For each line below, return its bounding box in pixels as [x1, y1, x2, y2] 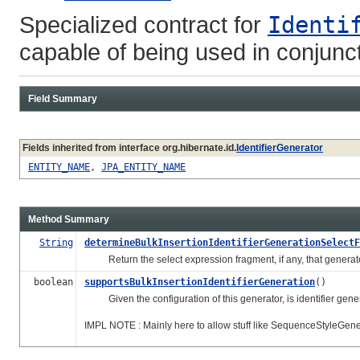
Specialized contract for [19, 10, 268, 38]
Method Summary [28, 213, 109, 225]
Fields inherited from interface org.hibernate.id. [22, 141, 236, 153]
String [39, 236, 73, 248]
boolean [28, 276, 73, 288]
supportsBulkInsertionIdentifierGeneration [84, 276, 315, 288]
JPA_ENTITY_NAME [101, 161, 186, 173]
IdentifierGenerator [236, 141, 323, 153]
